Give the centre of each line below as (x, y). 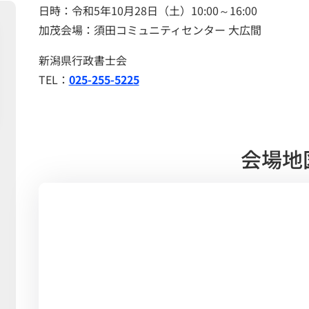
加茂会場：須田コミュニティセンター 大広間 (150, 29)
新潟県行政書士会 (82, 60)
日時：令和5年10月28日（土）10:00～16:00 (148, 10)
